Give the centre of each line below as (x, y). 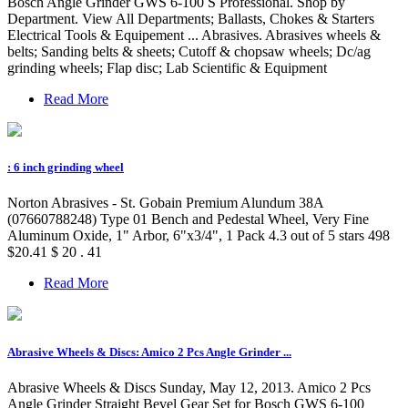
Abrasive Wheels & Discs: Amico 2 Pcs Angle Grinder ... (149, 352)
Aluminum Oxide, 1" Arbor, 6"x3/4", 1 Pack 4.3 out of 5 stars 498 (199, 236)
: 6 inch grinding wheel (66, 168)
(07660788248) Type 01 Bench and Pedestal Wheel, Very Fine (188, 219)
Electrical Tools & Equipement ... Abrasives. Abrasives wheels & (194, 36)
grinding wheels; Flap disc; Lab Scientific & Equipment (167, 68)
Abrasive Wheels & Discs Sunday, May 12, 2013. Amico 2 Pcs (189, 387)
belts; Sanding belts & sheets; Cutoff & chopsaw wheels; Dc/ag (189, 52)
